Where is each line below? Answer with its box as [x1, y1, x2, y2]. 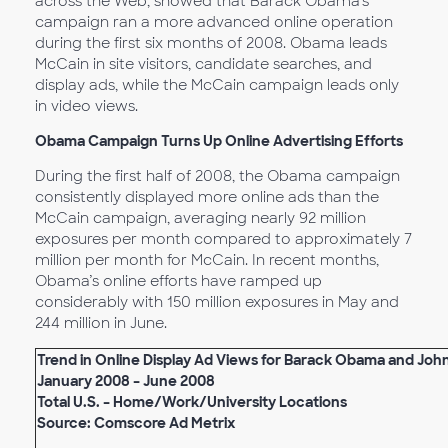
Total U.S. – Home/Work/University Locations [37, 393, 347, 411]
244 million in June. [35, 314, 167, 332]
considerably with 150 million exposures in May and [35, 293, 399, 311]
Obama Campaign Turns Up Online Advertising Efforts [35, 132, 403, 150]
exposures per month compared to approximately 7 [35, 230, 412, 248]
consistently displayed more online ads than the [35, 188, 379, 206]
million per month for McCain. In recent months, [35, 251, 379, 269]
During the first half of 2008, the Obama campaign [35, 167, 400, 185]
